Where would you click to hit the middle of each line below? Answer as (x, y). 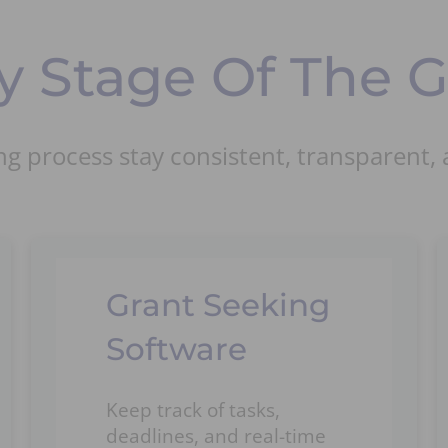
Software (176, 349)
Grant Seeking (217, 305)
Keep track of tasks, (192, 410)
